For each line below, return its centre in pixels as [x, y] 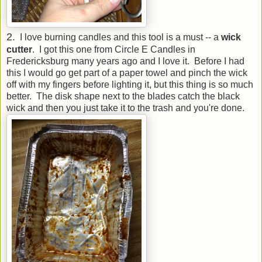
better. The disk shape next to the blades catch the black [123, 96]
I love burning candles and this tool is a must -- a [118, 37]
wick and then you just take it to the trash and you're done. [125, 108]
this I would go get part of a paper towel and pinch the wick [127, 73]
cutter [19, 49]
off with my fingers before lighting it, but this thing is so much [130, 84]
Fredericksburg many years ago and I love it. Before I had [125, 61]
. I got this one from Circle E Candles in [114, 49]
